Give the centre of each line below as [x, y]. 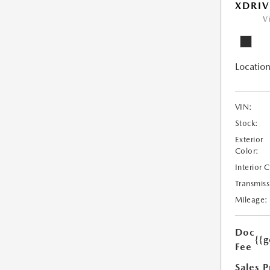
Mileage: [251, 200]
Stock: [246, 124]
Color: [247, 151]
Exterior [249, 140]
